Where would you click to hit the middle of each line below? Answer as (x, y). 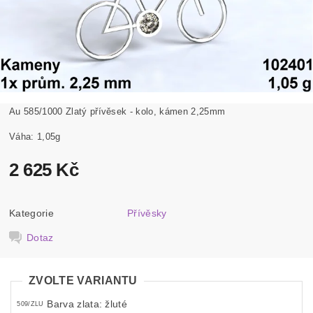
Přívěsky (147, 213)
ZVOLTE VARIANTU (83, 281)
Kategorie (31, 213)
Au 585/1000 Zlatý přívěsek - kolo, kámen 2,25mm (117, 111)
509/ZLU (30, 304)
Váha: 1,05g (35, 136)
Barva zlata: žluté (87, 304)
